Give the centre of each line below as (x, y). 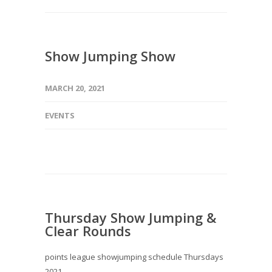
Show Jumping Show (110, 56)
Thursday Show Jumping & (131, 217)
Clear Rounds (88, 231)
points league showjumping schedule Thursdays (134, 257)
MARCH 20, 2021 (75, 88)
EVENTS (60, 115)
